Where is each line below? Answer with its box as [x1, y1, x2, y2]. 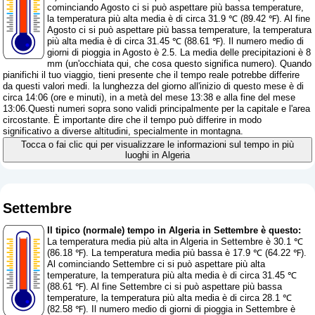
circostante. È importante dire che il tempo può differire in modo [3, 115, 262, 126]
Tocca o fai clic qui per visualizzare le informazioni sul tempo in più [20, 139, 294, 150]
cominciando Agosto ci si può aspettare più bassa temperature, [47, 2, 304, 13]
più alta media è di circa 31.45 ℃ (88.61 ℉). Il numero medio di [47, 36, 304, 47]
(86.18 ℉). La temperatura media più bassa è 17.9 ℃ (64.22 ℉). [47, 247, 307, 258]
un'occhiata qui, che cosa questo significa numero [68, 58, 272, 70]
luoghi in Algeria [124, 150, 190, 161]
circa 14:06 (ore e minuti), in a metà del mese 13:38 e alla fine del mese [3, 92, 296, 103]
